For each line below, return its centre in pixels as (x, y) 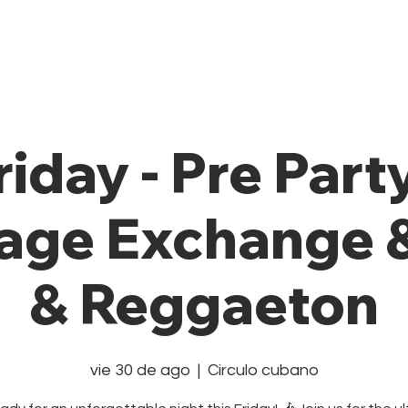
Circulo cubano (263, 370)
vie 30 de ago (140, 370)
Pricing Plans (259, 43)
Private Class (102, 43)
